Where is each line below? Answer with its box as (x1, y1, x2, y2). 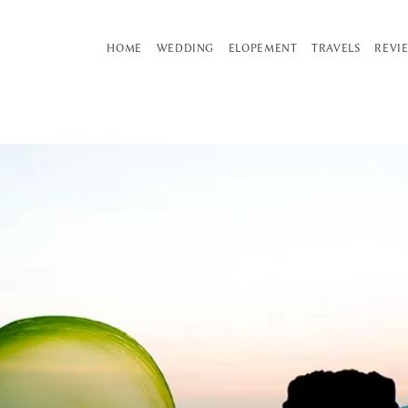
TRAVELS (311, 41, 361, 55)
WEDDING (156, 41, 215, 55)
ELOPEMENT (228, 41, 298, 55)
